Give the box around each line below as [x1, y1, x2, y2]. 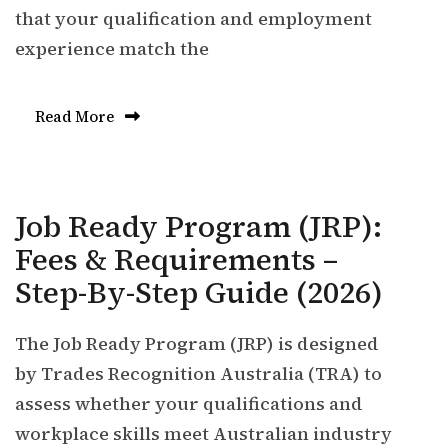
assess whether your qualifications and [15, 391, 363, 416]
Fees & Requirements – [15, 239, 338, 280]
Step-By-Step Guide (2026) [15, 272, 383, 313]
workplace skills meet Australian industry [15, 421, 392, 446]
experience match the [15, 36, 209, 61]
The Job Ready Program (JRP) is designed [15, 331, 379, 356]
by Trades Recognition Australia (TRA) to [15, 361, 382, 386]
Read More [35, 106, 117, 127]
